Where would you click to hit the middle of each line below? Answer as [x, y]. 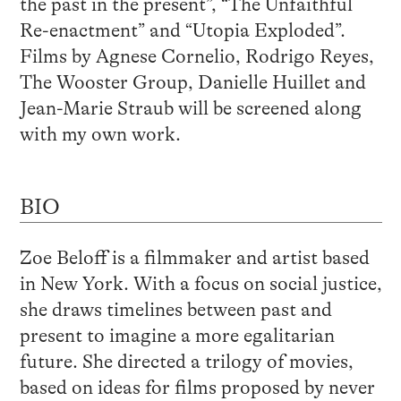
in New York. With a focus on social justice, [200, 283]
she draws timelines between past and [175, 309]
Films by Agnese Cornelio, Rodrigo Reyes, [196, 56]
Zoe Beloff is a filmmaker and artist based [194, 257]
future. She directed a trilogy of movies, [186, 361]
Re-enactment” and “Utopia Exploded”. [182, 30]
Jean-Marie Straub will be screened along [190, 108]
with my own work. [100, 134]
